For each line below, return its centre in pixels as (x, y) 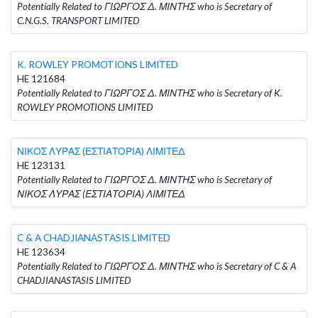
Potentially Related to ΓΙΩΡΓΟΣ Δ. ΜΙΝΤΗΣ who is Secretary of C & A (157, 266)
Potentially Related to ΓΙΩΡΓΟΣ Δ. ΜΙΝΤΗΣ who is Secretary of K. (150, 93)
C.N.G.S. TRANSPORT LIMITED (78, 20)
